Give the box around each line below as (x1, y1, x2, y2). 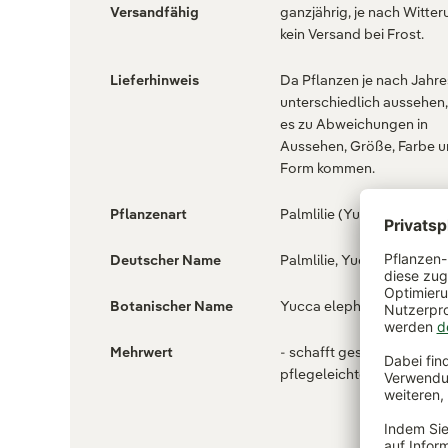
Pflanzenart (110, 205, 187, 224)
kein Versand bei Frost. (280, 25, 424, 44)
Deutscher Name (110, 251, 221, 270)
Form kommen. (280, 159, 375, 178)
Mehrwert (110, 343, 173, 362)
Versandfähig (110, 3, 199, 22)
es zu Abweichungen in (280, 115, 428, 134)
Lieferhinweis (110, 71, 199, 90)
